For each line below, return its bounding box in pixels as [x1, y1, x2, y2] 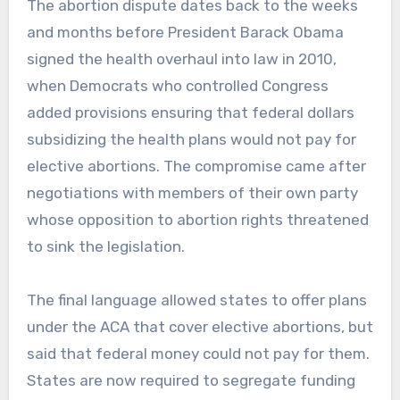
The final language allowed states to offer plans [26, 291, 367, 310]
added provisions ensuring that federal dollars [26, 104, 354, 122]
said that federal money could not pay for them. [26, 345, 370, 363]
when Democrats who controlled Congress [26, 77, 329, 96]
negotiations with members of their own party [26, 184, 358, 203]
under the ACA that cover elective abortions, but [26, 318, 373, 337]
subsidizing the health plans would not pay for [26, 130, 356, 149]
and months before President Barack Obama [26, 23, 344, 42]
